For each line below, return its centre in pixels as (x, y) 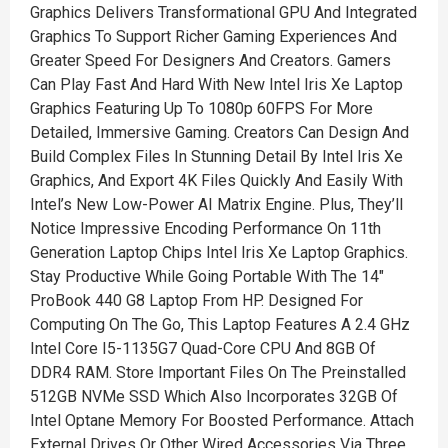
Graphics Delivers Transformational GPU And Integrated (223, 12)
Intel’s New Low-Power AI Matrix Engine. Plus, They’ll (216, 204)
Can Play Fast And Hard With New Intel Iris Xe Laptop (216, 84)
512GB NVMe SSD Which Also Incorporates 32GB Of (214, 396)
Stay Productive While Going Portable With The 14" (207, 276)
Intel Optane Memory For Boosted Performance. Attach (222, 420)
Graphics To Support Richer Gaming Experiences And (213, 36)
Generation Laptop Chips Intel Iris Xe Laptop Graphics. (219, 252)
